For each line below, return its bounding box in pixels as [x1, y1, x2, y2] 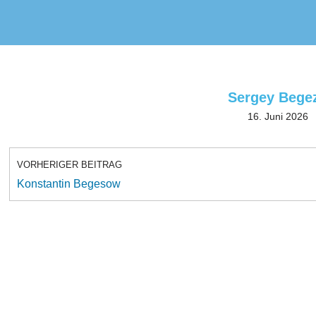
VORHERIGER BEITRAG [17, 159, 122, 170]
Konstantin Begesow [17, 178, 121, 190]
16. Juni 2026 [247, 111, 308, 122]
